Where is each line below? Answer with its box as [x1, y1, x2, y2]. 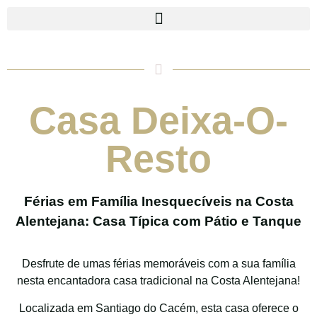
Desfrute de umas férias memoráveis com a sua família [21, 258, 296, 270]
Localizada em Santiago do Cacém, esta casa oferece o [18, 301, 299, 314]
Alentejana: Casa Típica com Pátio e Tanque [16, 214, 301, 229]
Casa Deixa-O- [29, 99, 288, 142]
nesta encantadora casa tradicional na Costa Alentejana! [17, 275, 300, 287]
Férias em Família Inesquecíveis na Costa [23, 194, 294, 209]
